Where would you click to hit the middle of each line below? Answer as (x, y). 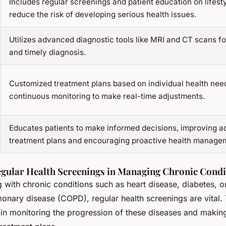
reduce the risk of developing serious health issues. (103, 14)
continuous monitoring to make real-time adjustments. (107, 96)
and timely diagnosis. (47, 52)
